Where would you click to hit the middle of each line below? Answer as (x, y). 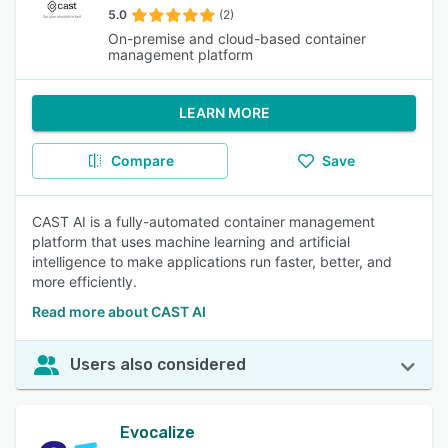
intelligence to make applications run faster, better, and (212, 261)
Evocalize (157, 432)
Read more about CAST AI (119, 311)
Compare (142, 160)
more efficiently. (84, 281)
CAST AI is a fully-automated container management (203, 221)
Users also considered (158, 364)
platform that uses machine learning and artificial (191, 241)
